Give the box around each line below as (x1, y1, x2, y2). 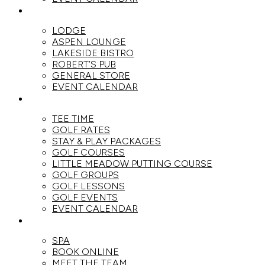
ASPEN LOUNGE (52, 36, 126, 47)
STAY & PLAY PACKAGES (52, 135, 161, 147)
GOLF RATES (52, 124, 110, 135)
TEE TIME (52, 113, 94, 124)
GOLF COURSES (52, 147, 125, 158)
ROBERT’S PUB (52, 59, 116, 70)
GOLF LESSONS (52, 180, 125, 192)
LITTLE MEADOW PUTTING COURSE (52, 158, 212, 169)
